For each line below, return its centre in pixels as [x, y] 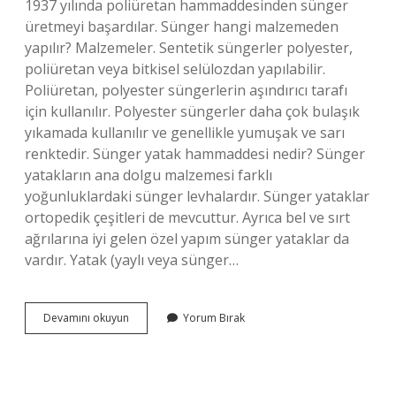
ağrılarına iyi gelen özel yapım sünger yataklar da [187, 239]
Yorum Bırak [214, 318]
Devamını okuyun [86, 318]
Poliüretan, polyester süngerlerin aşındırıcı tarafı [186, 90]
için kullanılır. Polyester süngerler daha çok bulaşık [192, 111]
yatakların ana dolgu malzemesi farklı [148, 175]
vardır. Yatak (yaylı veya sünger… [132, 260]
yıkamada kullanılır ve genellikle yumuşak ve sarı [185, 133]
